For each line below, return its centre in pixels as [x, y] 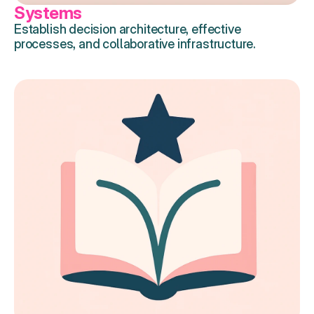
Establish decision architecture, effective [128, 29]
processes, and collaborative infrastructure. [135, 44]
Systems [48, 13]
